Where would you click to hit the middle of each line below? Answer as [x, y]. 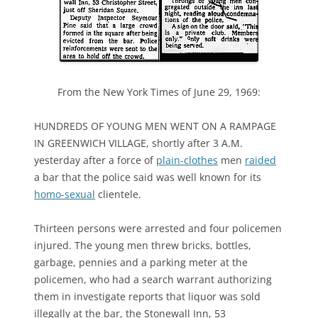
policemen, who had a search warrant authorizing [153, 279]
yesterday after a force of [95, 160]
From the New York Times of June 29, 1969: [159, 92]
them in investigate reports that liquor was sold [147, 296]
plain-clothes [187, 160]
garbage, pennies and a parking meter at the [141, 262]
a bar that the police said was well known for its [148, 177]
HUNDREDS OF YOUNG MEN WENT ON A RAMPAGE [155, 126]
